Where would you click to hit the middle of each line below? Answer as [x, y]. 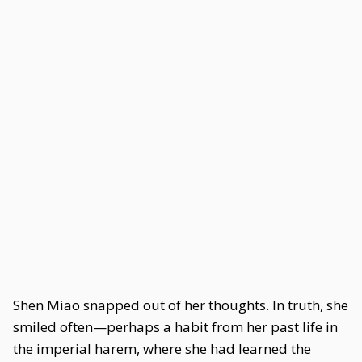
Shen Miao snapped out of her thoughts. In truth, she [181, 305]
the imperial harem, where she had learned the [162, 349]
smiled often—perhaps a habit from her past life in [175, 327]
